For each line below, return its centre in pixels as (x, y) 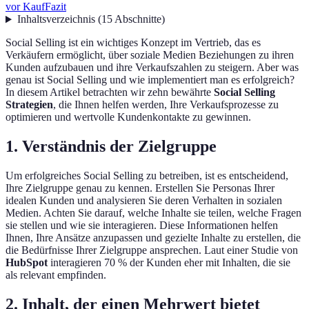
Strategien (29, 105)
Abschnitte (138, 19)
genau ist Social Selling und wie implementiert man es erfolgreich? (150, 80)
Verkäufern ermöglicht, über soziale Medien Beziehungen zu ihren (150, 55)
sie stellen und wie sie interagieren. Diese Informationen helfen (142, 226)
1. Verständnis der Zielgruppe (111, 147)
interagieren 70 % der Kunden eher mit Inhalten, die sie (169, 263)
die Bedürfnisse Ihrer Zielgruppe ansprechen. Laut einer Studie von (152, 250)
